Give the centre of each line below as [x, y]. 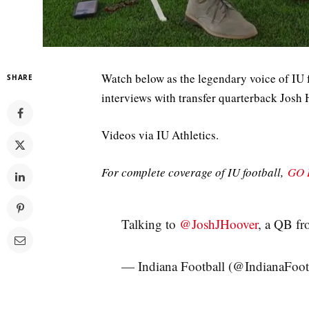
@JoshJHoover [218, 223]
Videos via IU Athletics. [160, 134]
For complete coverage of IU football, [195, 172]
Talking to [150, 223]
